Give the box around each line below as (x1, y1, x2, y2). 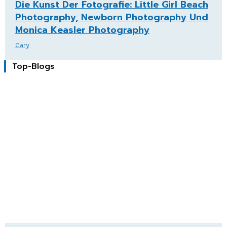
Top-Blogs (12, 60, 54, 73)
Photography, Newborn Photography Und (15, 10, 208, 25)
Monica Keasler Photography (15, 23, 149, 37)
